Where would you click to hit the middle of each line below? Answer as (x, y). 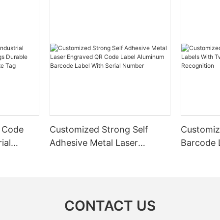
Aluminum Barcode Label (101, 169)
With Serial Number (90, 182)
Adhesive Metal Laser (94, 142)
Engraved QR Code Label (102, 156)
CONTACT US (110, 206)
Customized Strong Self (99, 129)
